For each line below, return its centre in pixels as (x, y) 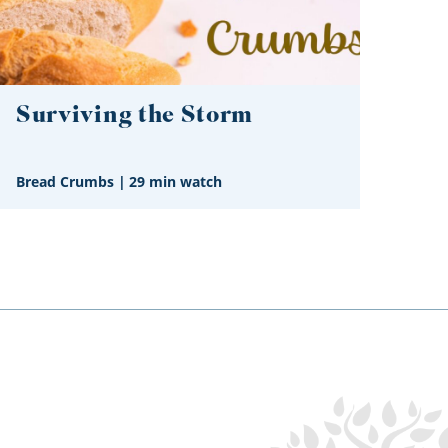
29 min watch (175, 182)
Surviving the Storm (135, 116)
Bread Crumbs (65, 182)
